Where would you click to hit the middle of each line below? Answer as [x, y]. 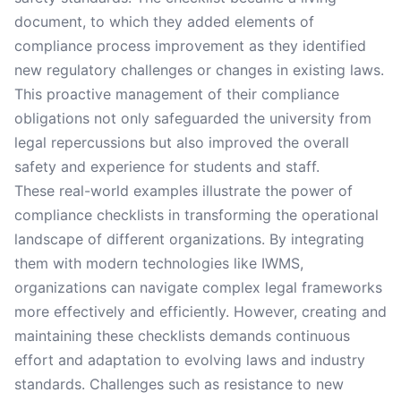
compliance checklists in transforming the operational [196, 215]
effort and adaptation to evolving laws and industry [190, 360]
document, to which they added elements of [164, 21]
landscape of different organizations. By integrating [189, 239]
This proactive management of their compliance [177, 94]
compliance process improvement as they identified [190, 46]
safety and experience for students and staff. [167, 166]
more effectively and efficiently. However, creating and [200, 311]
